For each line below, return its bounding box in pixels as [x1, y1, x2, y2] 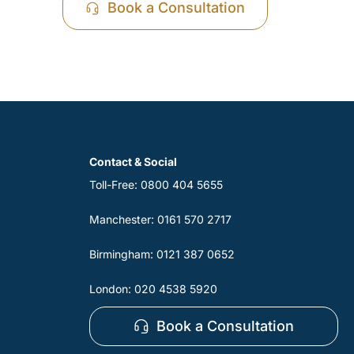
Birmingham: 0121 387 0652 [89, 247, 235, 261]
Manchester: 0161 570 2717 [89, 213, 232, 226]
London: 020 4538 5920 [89, 282, 218, 296]
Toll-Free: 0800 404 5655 [89, 178, 224, 191]
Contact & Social [89, 155, 178, 168]
